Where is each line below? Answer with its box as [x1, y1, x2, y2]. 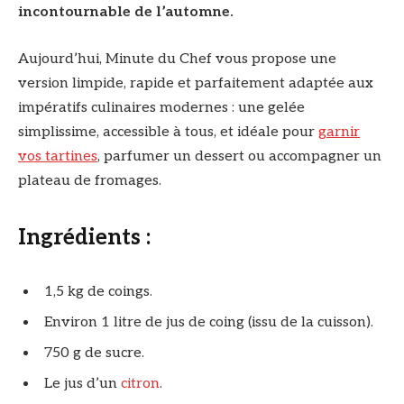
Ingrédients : [18, 225, 151, 252]
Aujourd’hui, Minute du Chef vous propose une [18, 50, 336, 68]
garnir [318, 124, 360, 141]
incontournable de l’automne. [18, 4, 237, 22]
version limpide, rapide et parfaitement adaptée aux [18, 75, 373, 92]
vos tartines [18, 148, 97, 165]
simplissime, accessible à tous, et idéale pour [18, 124, 318, 141]
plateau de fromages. [18, 172, 161, 189]
